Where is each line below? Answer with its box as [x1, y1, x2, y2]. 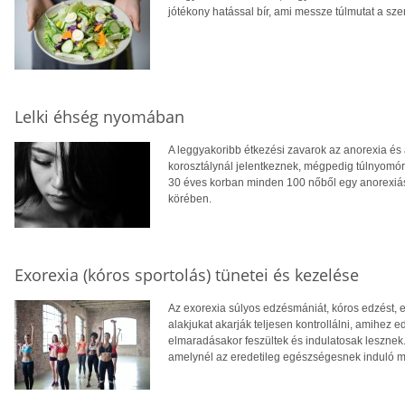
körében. [168, 192, 212, 205]
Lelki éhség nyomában [14, 105, 184, 127]
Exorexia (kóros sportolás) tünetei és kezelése [14, 263, 359, 286]
